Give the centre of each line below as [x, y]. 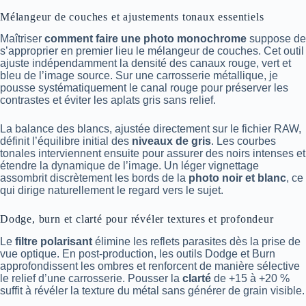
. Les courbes [244, 141]
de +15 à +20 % [250, 279]
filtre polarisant [54, 242]
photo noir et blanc [237, 178]
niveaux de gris [171, 141]
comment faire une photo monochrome [145, 39]
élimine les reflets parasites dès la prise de [196, 242]
